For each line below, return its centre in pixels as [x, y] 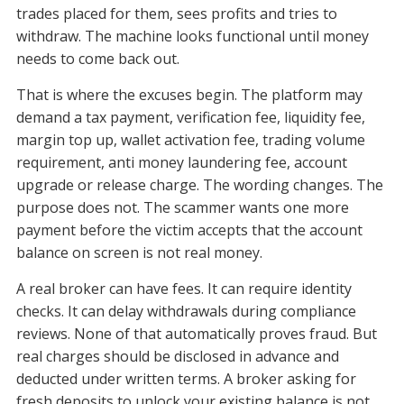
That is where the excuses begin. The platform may [189, 95]
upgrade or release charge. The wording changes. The [199, 185]
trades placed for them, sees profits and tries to [176, 14]
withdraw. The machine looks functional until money [192, 37]
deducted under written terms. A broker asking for [186, 379]
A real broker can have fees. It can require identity [184, 289]
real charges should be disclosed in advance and [177, 357]
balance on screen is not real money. [139, 253]
